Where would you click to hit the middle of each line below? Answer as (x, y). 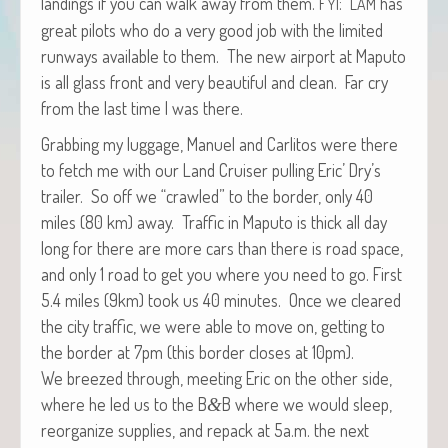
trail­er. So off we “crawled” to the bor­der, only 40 (207, 195)
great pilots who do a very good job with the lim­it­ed (212, 29)
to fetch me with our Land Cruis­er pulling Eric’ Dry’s (211, 169)
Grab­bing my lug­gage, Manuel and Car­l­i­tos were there (219, 143)
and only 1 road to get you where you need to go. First (221, 273)
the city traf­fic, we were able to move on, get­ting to (213, 325)
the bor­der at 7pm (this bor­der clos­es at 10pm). (197, 351)
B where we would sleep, (307, 403)
